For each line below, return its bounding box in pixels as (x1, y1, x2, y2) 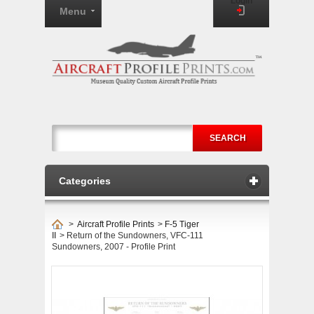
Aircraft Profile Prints (77, 219, 154, 229)
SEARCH (209, 133, 246, 143)
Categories (59, 175, 111, 186)
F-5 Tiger (165, 219, 199, 229)
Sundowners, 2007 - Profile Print (52, 242, 175, 252)
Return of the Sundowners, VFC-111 (67, 231, 203, 240)
